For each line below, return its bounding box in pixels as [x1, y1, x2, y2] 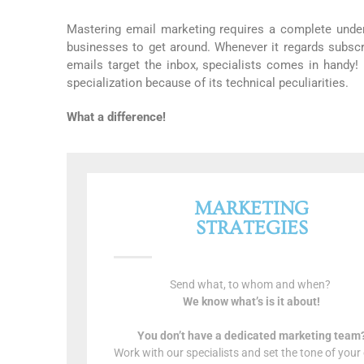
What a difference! [67, 110, 166, 124]
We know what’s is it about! [183, 295, 321, 309]
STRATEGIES [195, 217, 308, 240]
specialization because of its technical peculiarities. [67, 76, 349, 90]
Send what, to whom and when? [170, 278, 334, 292]
